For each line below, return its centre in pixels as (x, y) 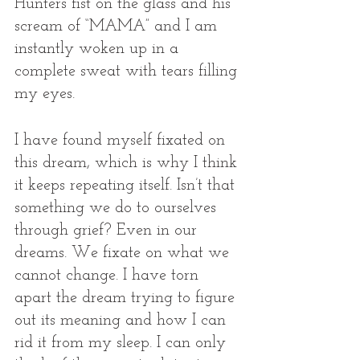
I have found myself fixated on (122, 141)
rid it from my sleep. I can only (123, 343)
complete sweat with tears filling (128, 72)
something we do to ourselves (118, 208)
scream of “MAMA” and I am (118, 27)
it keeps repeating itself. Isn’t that (127, 186)
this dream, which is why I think (128, 163)
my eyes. (47, 94)
